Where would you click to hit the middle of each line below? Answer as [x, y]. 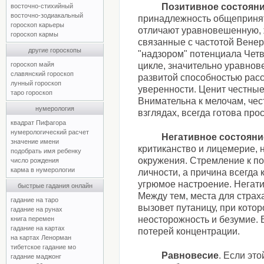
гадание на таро [34, 200]
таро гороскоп [32, 93]
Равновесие [190, 255]
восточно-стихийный [42, 6]
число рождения [35, 160]
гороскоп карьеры [37, 25]
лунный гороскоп [36, 83]
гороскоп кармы [34, 34]
